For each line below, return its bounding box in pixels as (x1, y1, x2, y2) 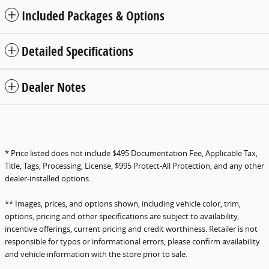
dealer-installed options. (5, 172, 91, 184)
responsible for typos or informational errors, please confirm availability (5, 235, 260, 247)
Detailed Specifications (22, 42, 133, 59)
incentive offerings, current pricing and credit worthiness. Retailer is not (5, 223, 258, 234)
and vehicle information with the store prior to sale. (5, 248, 187, 259)
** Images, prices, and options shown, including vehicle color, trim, (5, 198, 241, 209)
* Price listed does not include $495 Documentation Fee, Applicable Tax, (5, 147, 258, 159)
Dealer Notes (22, 78, 86, 95)
